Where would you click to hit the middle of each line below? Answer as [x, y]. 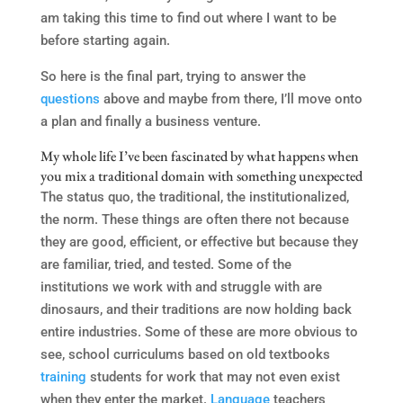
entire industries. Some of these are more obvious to [199, 331]
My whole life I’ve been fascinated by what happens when [199, 156]
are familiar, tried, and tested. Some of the [166, 264]
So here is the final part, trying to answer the [173, 76]
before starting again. [105, 40]
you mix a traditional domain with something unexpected [201, 175]
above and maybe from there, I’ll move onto [231, 99]
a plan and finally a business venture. [150, 121]
